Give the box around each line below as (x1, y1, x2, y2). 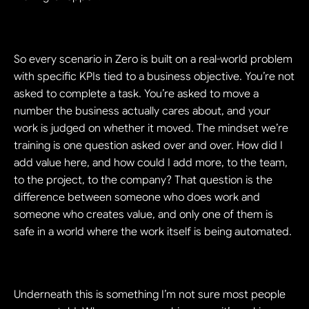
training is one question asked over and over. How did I (14, 138, 283, 152)
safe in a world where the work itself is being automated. (14, 224, 292, 239)
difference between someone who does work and (14, 190, 260, 204)
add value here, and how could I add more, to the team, (14, 155, 288, 170)
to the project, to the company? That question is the (14, 172, 272, 187)
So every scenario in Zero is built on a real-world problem (14, 52, 292, 66)
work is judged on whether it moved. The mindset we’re (14, 121, 288, 135)
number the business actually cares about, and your (14, 103, 270, 118)
